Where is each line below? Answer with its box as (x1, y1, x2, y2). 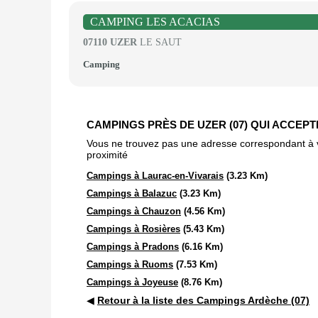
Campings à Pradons (87, 241, 179, 252)
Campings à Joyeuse (87, 277, 178, 287)
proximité (87, 149, 128, 160)
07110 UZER (83, 37, 137, 48)
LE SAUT (137, 37, 182, 48)
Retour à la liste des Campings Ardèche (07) (97, 295, 309, 306)
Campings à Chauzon (87, 206, 181, 216)
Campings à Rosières (87, 224, 180, 234)
